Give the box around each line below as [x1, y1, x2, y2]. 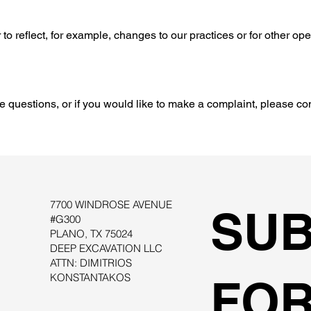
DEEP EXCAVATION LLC [50, 241, 163, 255]
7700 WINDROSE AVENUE [50, 197, 173, 211]
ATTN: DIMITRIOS [50, 255, 133, 269]
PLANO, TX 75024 [50, 226, 133, 240]
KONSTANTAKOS [50, 270, 131, 284]
